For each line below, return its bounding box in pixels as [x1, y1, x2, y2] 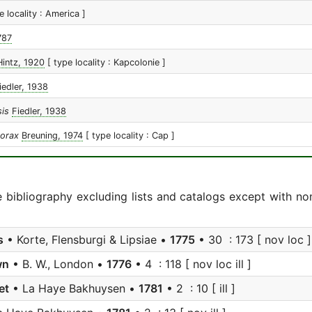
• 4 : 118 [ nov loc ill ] [132, 257, 251, 271]
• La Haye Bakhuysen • [9, 281, 139, 295]
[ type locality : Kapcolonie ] [47, 57, 166, 68]
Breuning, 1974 [22, 130, 83, 141]
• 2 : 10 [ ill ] [163, 281, 235, 295]
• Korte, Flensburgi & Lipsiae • [3, 233, 170, 247]
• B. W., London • [9, 257, 107, 271]
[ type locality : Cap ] [86, 130, 175, 141]
